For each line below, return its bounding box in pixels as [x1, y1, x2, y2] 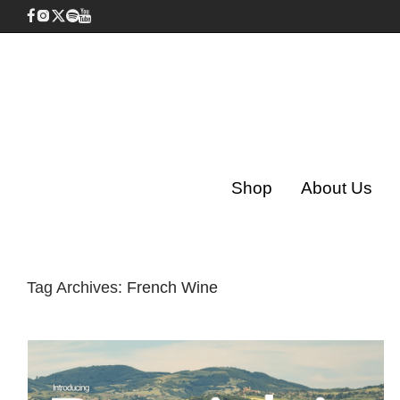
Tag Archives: [27, 279, 127, 296]
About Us [301, 179, 372, 197]
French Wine [127, 279, 218, 296]
